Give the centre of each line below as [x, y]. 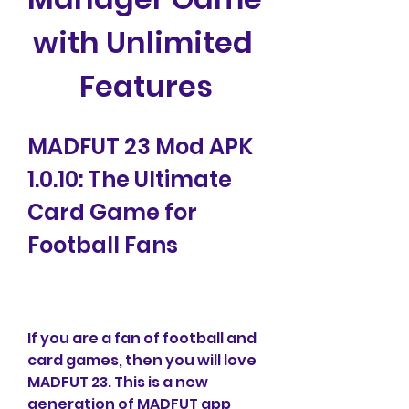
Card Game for [112, 212]
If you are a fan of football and [142, 338]
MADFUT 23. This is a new [118, 382]
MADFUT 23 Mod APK [140, 147]
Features [146, 86]
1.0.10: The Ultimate [130, 179]
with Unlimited [143, 42]
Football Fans [103, 245]
